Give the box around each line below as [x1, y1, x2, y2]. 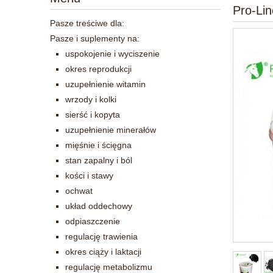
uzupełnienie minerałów [65, 124, 156, 135]
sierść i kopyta [65, 109, 120, 119]
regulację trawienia [65, 231, 138, 241]
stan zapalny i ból [65, 155, 132, 165]
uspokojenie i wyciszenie [65, 48, 160, 58]
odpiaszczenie [65, 216, 120, 226]
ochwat [65, 185, 93, 196]
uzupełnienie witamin [65, 79, 146, 89]
